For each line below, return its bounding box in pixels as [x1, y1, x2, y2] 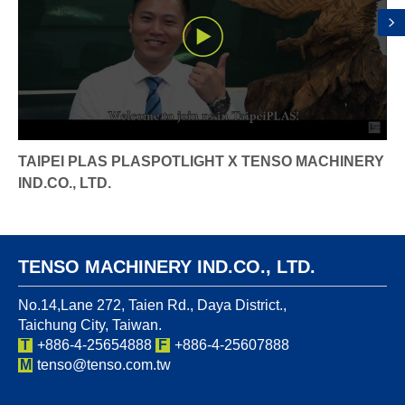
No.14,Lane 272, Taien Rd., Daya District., [18, 297, 287, 313]
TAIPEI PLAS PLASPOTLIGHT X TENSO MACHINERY [18, 153, 384, 169]
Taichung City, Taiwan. [18, 316, 162, 333]
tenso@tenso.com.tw [36, 356, 171, 372]
